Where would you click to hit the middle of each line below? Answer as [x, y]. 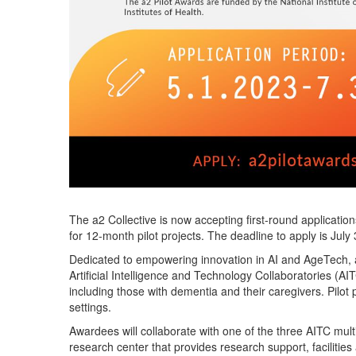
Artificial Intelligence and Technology [161, 275]
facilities [332, 346]
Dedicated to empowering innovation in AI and [186, 259]
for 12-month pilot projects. [138, 235]
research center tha [118, 346]
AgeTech [326, 259]
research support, [265, 346]
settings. [92, 306]
